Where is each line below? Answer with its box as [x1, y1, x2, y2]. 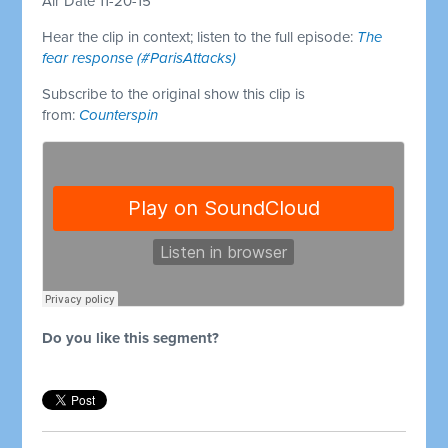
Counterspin [79, 105, 159, 124]
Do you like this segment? [42, 328, 220, 347]
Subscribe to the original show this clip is [42, 84, 306, 103]
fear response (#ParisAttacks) [42, 48, 237, 67]
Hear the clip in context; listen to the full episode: [42, 27, 358, 46]
